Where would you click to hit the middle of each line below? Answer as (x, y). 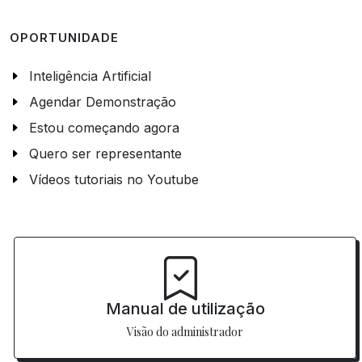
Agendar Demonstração (103, 102)
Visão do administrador (185, 332)
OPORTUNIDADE (64, 38)
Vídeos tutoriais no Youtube (114, 180)
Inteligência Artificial (90, 76)
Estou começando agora (104, 128)
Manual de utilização (185, 309)
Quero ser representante (105, 154)
